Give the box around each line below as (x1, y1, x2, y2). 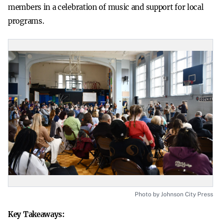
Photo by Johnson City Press (135, 191, 213, 198)
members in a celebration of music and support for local (8, 2, 204, 12)
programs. (8, 16, 44, 26)
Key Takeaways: (8, 210, 65, 219)
